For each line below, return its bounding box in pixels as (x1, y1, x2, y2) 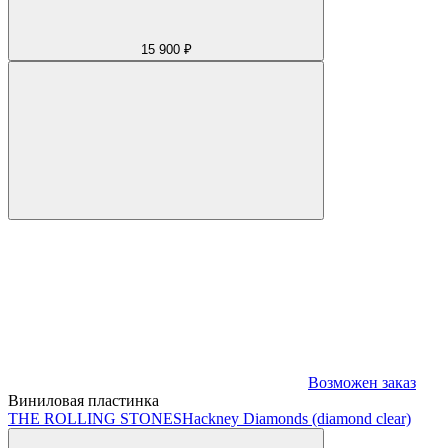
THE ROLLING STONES (8, 409, 182, 427)
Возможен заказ (308, 373, 416, 391)
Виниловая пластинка (8, 391, 159, 409)
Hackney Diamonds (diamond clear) (182, 409, 411, 427)
